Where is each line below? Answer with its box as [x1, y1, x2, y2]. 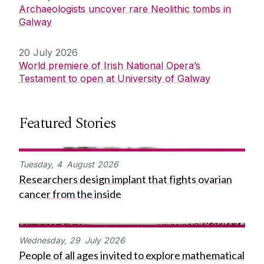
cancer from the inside [19, 187, 121, 201]
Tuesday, [19, 159, 54, 170]
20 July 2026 [19, 47, 78, 59]
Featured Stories [19, 111, 116, 136]
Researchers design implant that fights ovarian [19, 173, 232, 186]
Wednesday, [19, 235, 67, 246]
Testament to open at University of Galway [19, 72, 210, 85]
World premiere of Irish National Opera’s [19, 60, 200, 72]
